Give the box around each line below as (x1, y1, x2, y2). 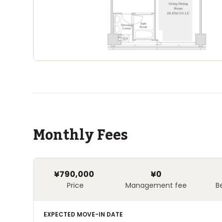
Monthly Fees (33, 121, 128, 149)
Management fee (125, 180, 187, 190)
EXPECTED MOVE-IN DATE (44, 210, 123, 219)
